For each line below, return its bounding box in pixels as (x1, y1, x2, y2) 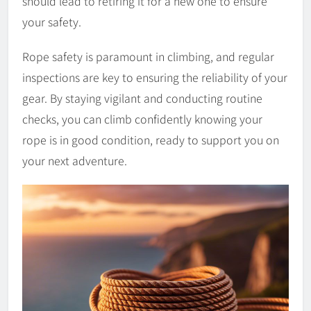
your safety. (22, 13, 81, 31)
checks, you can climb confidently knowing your (22, 110, 262, 128)
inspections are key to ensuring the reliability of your (22, 69, 287, 86)
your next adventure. (22, 152, 127, 169)
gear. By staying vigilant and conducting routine (22, 90, 262, 107)
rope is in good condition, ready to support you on (22, 131, 279, 149)
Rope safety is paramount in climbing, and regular (22, 48, 274, 65)
